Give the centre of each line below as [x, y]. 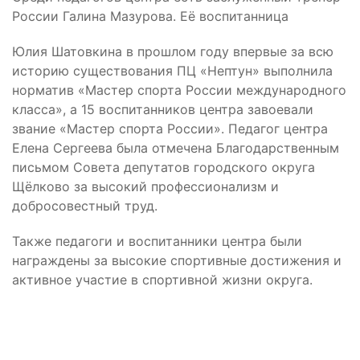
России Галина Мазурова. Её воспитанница [150, 16]
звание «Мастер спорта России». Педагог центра [170, 129]
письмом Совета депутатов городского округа [164, 167]
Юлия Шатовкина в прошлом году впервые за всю [173, 51]
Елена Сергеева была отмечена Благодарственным [176, 148]
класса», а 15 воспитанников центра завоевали [163, 109]
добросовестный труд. [85, 206]
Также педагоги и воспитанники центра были [157, 241]
